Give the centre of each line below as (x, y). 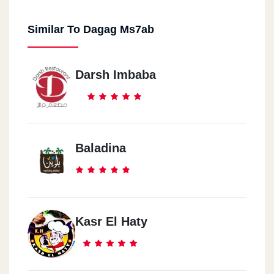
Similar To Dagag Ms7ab (91, 30)
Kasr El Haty (111, 222)
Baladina (101, 148)
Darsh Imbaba (116, 75)
